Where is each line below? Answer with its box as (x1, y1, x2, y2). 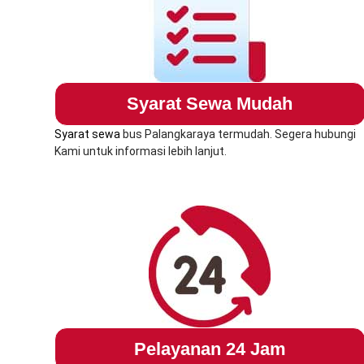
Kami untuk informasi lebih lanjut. (54, 145, 227, 158)
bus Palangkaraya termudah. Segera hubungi (120, 128, 356, 141)
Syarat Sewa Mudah (127, 93, 293, 115)
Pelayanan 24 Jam (133, 339, 286, 360)
